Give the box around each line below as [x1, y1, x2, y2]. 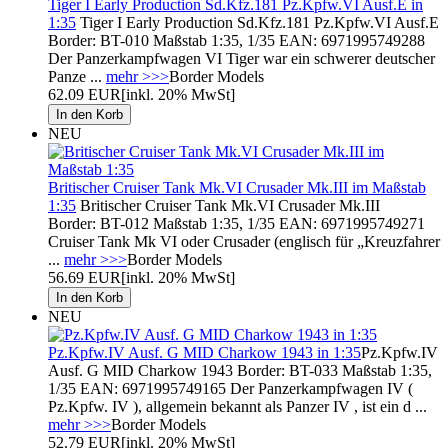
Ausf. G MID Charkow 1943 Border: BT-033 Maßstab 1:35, [48, 361, 432, 379]
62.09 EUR [48, 85, 121, 103]
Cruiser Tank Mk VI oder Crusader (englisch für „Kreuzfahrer [48, 232, 440, 250]
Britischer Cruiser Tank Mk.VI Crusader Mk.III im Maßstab [48, 178, 426, 196]
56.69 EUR [48, 268, 121, 286]
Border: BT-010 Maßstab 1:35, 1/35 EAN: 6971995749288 [48, 31, 425, 49]
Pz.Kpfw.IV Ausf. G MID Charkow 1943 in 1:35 [48, 343, 361, 361]
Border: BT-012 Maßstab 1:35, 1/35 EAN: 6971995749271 [48, 214, 425, 232]
